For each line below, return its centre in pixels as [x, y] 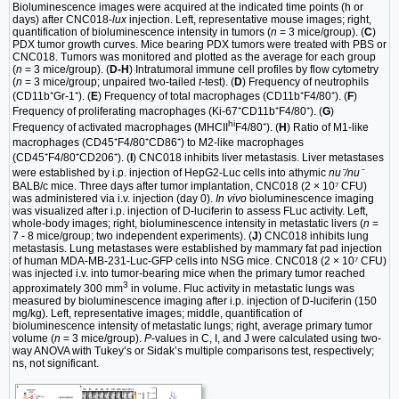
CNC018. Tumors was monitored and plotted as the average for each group [194, 57]
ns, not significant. [56, 364]
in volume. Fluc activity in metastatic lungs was [241, 289]
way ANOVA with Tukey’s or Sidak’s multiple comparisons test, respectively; [193, 351]
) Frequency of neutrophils [305, 81]
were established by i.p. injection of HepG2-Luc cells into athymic [171, 173]
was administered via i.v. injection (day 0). [114, 199]
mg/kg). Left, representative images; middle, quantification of [157, 314]
